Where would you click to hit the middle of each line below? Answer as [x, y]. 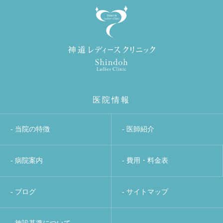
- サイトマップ [145, 192]
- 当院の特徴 [30, 129]
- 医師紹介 [138, 129]
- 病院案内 [27, 161]
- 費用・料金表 [145, 161]
